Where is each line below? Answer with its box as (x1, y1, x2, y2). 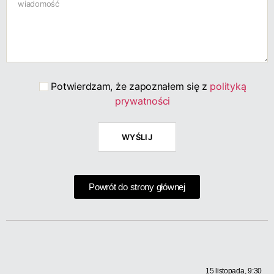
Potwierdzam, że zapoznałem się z (51, 80, 210, 92)
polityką (210, 80, 246, 92)
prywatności (114, 95, 171, 107)
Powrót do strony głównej (89, 182, 185, 192)
